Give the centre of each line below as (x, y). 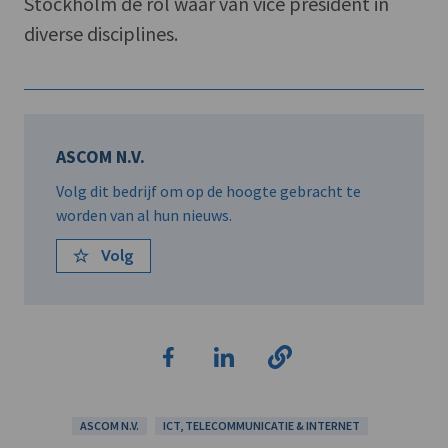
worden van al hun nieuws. (144, 214)
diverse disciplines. (101, 33)
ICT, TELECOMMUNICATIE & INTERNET (261, 425)
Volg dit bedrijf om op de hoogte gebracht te (208, 190)
